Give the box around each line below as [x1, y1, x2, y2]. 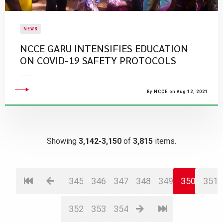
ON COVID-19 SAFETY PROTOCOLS [20, 54, 176, 67]
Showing [47, 136, 79, 146]
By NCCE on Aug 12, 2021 [147, 89, 208, 94]
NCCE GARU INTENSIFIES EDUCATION [20, 42, 188, 55]
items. [153, 136, 176, 146]
